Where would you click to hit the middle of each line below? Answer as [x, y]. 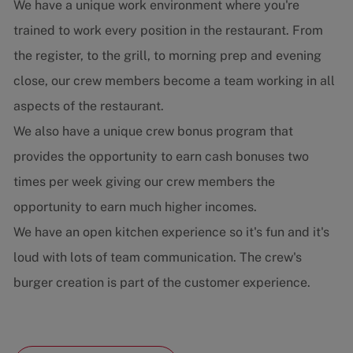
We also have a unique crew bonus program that [153, 132]
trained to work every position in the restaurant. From [168, 31]
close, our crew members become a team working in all [174, 81]
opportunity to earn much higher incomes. [135, 207]
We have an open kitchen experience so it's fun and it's [171, 232]
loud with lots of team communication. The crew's [157, 258]
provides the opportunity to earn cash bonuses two [161, 157]
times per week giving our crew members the [144, 182]
